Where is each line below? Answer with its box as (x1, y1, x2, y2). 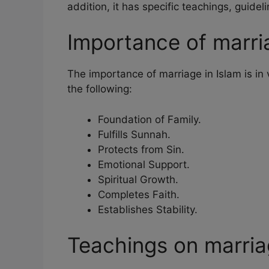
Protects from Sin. (98, 143, 184, 156)
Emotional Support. (98, 158, 190, 171)
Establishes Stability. (98, 203, 198, 216)
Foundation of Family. (98, 113, 201, 125)
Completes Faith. (98, 188, 180, 201)
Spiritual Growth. (98, 173, 178, 186)
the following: (67, 83, 132, 95)
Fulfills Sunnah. (98, 128, 171, 141)
